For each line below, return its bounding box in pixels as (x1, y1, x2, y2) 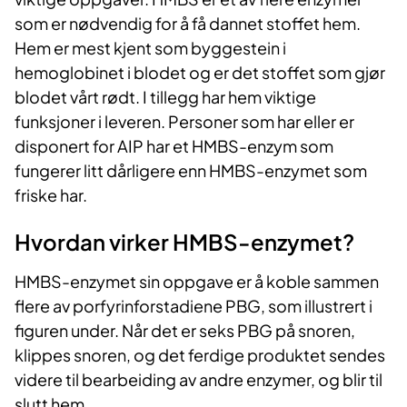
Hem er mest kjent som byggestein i (15, 37, 286, 59)
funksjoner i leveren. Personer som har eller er (15, 111, 354, 133)
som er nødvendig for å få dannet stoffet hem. (15, 13, 361, 35)
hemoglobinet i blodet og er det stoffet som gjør (15, 62, 385, 84)
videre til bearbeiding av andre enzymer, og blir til (15, 369, 382, 391)
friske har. (15, 184, 87, 206)
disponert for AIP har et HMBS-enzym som (15, 135, 333, 157)
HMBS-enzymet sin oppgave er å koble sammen (15, 271, 379, 293)
